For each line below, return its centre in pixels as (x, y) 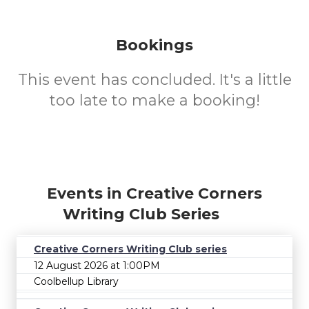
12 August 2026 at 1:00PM (97, 265)
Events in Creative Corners (154, 193)
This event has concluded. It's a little (154, 80)
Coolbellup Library (76, 282)
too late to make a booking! (154, 100)
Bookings (154, 45)
